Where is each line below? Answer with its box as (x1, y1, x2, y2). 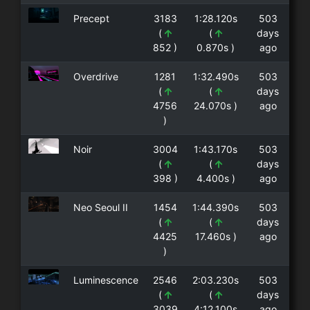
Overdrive (73, 71, 118, 83)
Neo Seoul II (73, 201, 128, 214)
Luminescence (73, 274, 138, 286)
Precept (73, 12, 109, 25)
